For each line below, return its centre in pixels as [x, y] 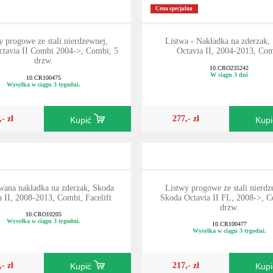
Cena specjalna [174, 9]
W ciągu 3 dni [229, 74]
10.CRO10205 [44, 214]
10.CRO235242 [229, 68]
